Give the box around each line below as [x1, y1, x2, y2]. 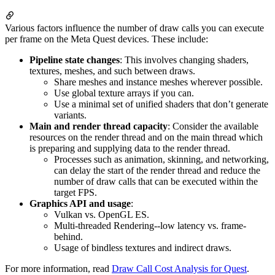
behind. [54, 231, 83, 242]
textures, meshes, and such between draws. [29, 66, 195, 77]
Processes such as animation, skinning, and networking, [54, 154, 269, 165]
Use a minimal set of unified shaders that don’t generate [54, 99, 268, 110]
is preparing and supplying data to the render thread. [29, 143, 230, 154]
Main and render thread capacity [29, 121, 168, 132]
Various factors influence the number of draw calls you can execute [5, 23, 264, 34]
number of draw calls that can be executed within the [54, 176, 258, 187]
